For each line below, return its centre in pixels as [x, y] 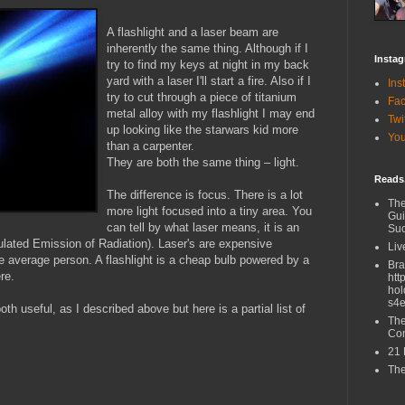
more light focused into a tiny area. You [209, 211]
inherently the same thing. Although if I [207, 48]
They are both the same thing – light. [203, 162]
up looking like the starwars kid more [202, 129]
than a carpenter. [151, 146]
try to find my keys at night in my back [208, 64]
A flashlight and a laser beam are [193, 32]
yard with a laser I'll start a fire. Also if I [209, 80]
